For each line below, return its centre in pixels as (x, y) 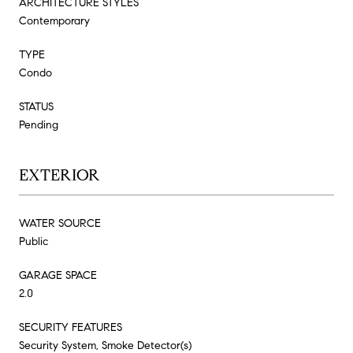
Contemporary (54, 20)
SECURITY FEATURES (71, 327)
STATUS (36, 106)
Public (33, 241)
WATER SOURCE (60, 223)
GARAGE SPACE (58, 275)
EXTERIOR (59, 175)
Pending (39, 124)
